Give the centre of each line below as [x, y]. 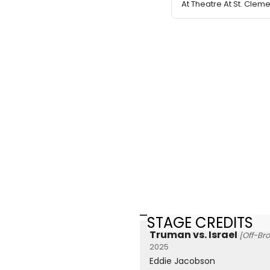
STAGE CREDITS [200, 222]
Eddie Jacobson [182, 261]
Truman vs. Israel [193, 235]
